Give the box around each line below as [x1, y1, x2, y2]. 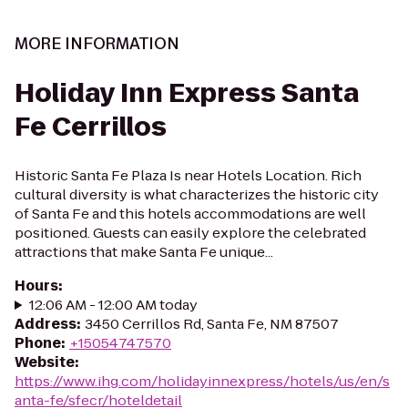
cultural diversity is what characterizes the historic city [15, 185, 379, 204]
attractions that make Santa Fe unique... [15, 242, 273, 261]
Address [15, 314, 76, 333]
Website [15, 352, 75, 372]
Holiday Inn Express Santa [15, 76, 359, 111]
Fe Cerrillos [15, 109, 167, 145]
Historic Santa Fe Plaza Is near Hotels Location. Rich [15, 166, 362, 185]
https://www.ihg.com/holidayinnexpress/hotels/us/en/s [15, 372, 390, 391]
